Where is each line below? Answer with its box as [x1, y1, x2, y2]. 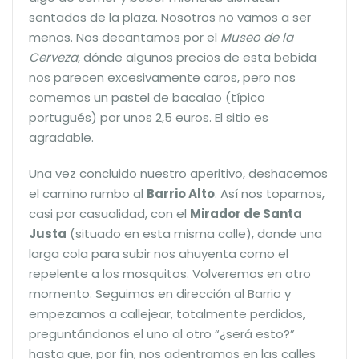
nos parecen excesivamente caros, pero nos [29, 68, 296, 86]
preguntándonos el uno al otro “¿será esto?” [29, 325, 295, 342]
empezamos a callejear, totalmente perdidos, [29, 305, 305, 322]
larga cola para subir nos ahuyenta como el [29, 244, 288, 262]
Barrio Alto [147, 184, 215, 202]
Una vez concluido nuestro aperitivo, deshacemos [29, 164, 328, 182]
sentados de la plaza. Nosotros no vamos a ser [29, 8, 311, 26]
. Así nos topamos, [215, 184, 325, 202]
